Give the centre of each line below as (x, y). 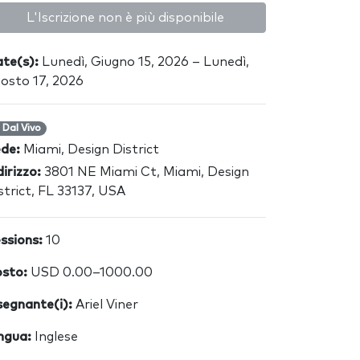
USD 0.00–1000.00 (90, 272)
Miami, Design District (91, 149)
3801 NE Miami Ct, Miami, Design (145, 172)
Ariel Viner (107, 305)
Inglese (55, 337)
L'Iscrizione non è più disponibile (125, 18)
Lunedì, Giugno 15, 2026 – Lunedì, (144, 62)
